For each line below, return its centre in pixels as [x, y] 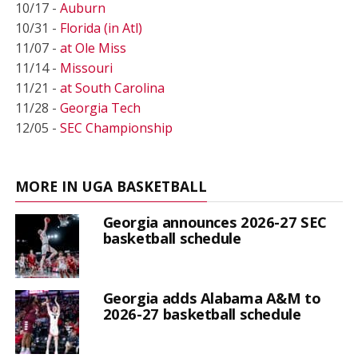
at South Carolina [112, 88]
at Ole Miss [93, 48]
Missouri [86, 68]
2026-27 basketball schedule [202, 313]
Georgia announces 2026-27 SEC [215, 221]
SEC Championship [116, 127]
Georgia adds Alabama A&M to [212, 297]
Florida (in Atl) [101, 28]
